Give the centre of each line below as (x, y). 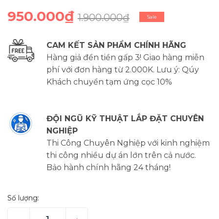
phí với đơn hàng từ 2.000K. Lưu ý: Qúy (123, 69)
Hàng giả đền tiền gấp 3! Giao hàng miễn (125, 57)
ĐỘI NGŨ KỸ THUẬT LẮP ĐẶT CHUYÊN (125, 118)
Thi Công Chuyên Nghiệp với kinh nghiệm (128, 143)
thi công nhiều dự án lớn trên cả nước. (121, 155)
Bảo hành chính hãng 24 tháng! (109, 167)
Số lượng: (23, 198)
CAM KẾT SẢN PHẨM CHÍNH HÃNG (116, 45)
